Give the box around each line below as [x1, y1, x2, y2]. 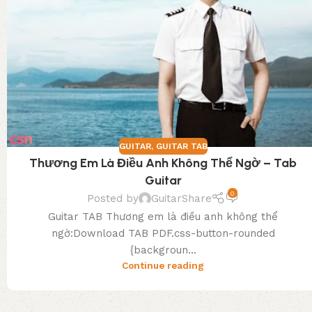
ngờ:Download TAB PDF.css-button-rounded [51, 227, 275, 240]
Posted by [87, 192, 139, 205]
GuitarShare [151, 192, 212, 205]
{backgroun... [130, 244, 196, 257]
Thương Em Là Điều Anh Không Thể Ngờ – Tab [29, 155, 297, 171]
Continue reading [122, 260, 205, 272]
